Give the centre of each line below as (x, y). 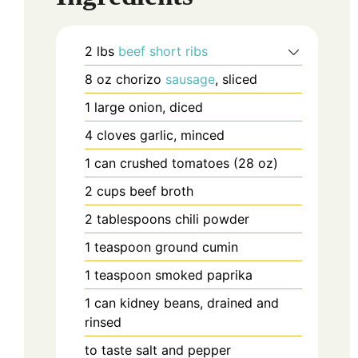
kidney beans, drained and (199, 303)
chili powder (212, 219)
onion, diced (166, 107)
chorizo (141, 80)
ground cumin (197, 247)
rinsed (103, 322)
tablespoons (134, 219)
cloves (116, 135)
